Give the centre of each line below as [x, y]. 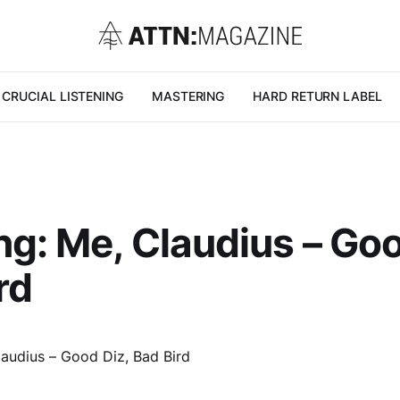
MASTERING [188, 96]
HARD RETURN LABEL [317, 96]
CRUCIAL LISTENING [62, 96]
